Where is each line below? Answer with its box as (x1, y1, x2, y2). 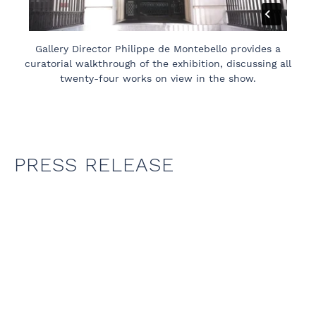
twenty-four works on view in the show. (60, 73, 256, 85)
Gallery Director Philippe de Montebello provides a (35, 43, 281, 55)
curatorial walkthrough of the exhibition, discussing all (25, 58, 291, 70)
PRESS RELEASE (14, 152, 174, 176)
